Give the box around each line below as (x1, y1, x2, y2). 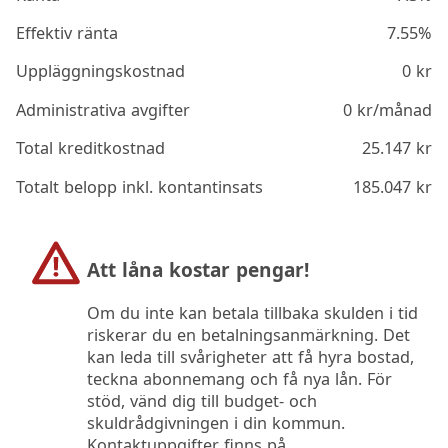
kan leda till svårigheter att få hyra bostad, (86, 346, 414, 369)
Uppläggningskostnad (16, 60, 186, 83)
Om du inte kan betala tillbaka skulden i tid (86, 302, 418, 325)
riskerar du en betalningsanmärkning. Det (86, 324, 410, 347)
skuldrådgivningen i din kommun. (86, 412, 345, 435)
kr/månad (351, 98, 432, 121)
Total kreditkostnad (16, 137, 166, 160)
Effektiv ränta (16, 22, 119, 45)
